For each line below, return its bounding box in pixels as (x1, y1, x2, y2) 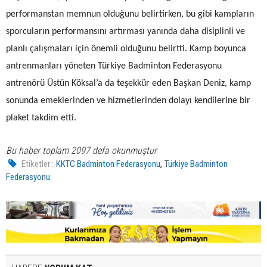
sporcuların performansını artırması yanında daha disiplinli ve (6, 26, 245, 36)
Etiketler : (21, 158, 54, 169)
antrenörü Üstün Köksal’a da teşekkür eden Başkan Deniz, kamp (6, 78, 251, 88)
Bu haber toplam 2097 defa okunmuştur (6, 144, 157, 156)
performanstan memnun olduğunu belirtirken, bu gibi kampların (6, 9, 254, 19)
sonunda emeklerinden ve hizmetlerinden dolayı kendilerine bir (6, 95, 250, 105)
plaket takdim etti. (6, 113, 76, 123)
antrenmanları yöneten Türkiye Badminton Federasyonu (6, 61, 222, 71)
